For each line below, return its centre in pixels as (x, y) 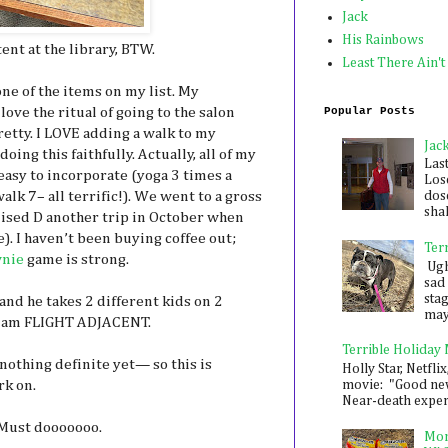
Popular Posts (369, 110)
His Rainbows (382, 40)
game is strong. (76, 260)
